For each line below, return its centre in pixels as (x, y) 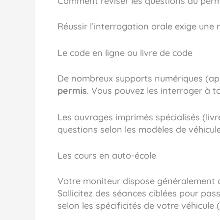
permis (72, 90)
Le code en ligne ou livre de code (125, 53)
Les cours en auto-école (107, 156)
